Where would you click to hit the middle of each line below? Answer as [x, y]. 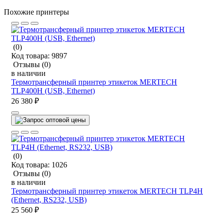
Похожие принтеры [36, 12]
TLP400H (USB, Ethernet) [53, 91]
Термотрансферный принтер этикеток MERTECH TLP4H [107, 191]
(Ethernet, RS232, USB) [49, 200]
